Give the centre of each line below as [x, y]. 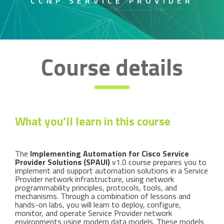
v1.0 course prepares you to [158, 162]
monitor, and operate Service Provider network [93, 213]
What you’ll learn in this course [93, 121]
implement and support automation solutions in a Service [111, 170]
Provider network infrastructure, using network [94, 179]
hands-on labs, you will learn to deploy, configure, [98, 204]
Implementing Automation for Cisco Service [109, 153]
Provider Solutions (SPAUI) [62, 162]
